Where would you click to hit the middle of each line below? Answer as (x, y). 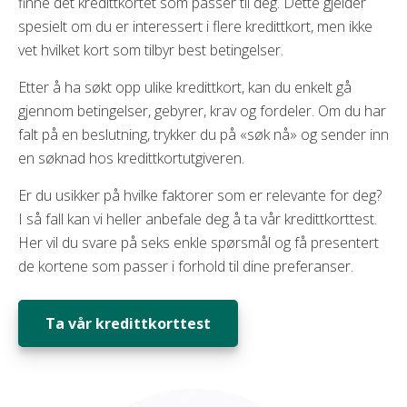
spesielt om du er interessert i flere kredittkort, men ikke (195, 26)
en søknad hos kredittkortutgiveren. (133, 158)
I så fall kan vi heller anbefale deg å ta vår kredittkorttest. (198, 219)
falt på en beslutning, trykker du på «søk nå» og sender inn (203, 134)
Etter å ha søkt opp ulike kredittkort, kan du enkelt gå (185, 87)
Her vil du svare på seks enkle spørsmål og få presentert (199, 243)
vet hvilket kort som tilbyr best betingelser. (153, 50)
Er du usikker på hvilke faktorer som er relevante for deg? (200, 195)
